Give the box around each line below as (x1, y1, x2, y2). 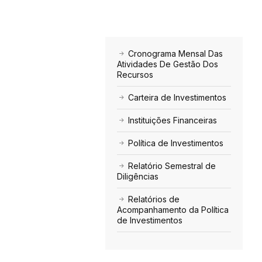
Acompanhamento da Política (116, 205, 229, 215)
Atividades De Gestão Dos (116, 59, 218, 70)
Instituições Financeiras (125, 115, 217, 126)
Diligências (116, 171, 158, 182)
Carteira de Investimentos (125, 92, 226, 103)
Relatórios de (125, 194, 180, 205)
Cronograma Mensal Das (125, 49, 223, 59)
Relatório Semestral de (125, 161, 216, 171)
